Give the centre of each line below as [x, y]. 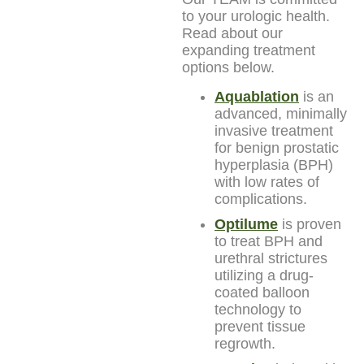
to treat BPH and [269, 241]
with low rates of [267, 182]
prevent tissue [260, 326]
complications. [261, 199]
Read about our [232, 33]
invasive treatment [274, 130]
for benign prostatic [277, 147]
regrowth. [245, 343]
